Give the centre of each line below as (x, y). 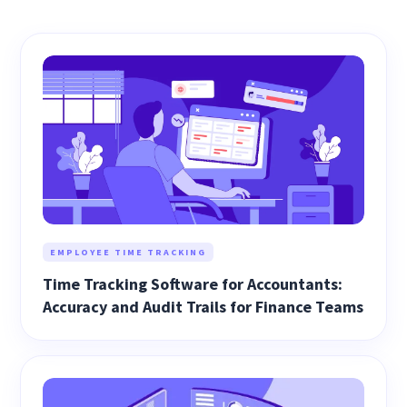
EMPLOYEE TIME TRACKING (129, 252)
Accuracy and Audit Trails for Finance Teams (203, 306)
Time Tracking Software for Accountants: (193, 283)
